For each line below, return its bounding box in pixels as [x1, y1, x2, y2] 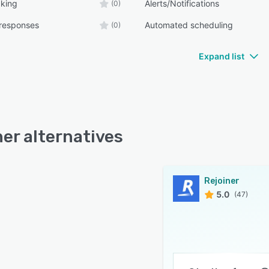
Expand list [199, 51, 244, 61]
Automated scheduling [145, 20, 234, 30]
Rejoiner [204, 176, 240, 186]
